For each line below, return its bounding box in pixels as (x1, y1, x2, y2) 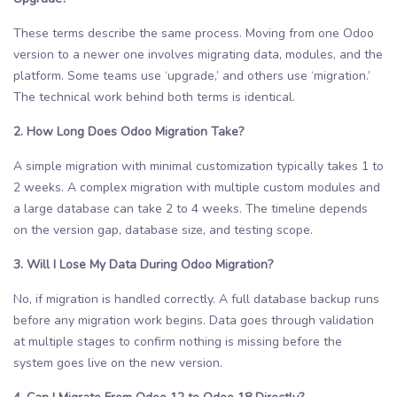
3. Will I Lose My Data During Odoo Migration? (13, 255, 273, 273)
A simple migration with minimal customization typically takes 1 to (13, 157, 384, 175)
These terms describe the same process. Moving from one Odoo (13, 24, 374, 42)
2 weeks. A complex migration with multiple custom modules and (13, 178, 380, 196)
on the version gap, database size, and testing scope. (13, 221, 313, 238)
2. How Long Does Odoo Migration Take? (13, 122, 244, 140)
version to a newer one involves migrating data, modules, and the (13, 45, 383, 63)
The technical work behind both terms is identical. (13, 88, 295, 105)
